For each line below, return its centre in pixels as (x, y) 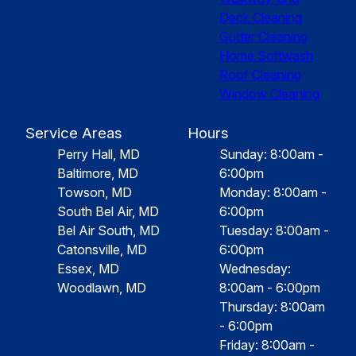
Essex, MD (88, 269)
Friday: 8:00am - (267, 345)
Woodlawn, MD (102, 288)
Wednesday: (255, 269)
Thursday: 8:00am (272, 307)
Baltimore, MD (98, 174)
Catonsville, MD (102, 250)
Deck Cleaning (261, 18)
